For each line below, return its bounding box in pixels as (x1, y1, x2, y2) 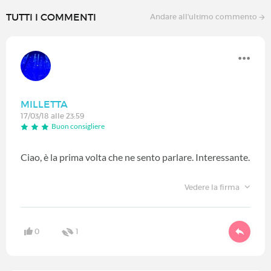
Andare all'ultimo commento (150, 12, 259, 22)
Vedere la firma (184, 182, 241, 192)
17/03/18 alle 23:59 (21, 111, 84, 121)
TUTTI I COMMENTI (6, 11, 96, 24)
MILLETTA (21, 98, 68, 111)
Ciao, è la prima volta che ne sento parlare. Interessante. (21, 151, 250, 163)
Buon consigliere (51, 122, 105, 131)
